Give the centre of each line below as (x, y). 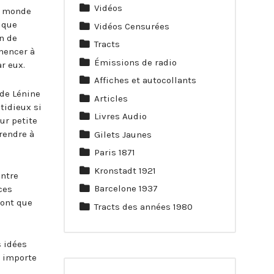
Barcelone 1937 (126, 189)
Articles (111, 98)
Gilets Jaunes (123, 134)
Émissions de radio (135, 62)
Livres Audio (120, 117)
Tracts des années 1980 (143, 206)
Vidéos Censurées (132, 26)
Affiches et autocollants (145, 80)
